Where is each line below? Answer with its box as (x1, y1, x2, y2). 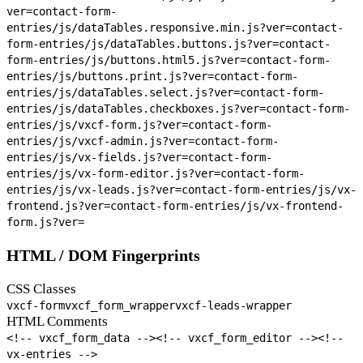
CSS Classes (6, 280, 76, 297)
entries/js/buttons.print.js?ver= (6, 70, 214, 83)
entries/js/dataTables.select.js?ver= (6, 86, 240, 100)
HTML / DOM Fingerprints (6, 246, 200, 265)
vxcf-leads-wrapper (175, 298, 292, 312)
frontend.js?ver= (6, 199, 110, 213)
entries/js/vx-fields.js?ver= (6, 151, 188, 164)
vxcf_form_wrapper (65, 298, 175, 312)
